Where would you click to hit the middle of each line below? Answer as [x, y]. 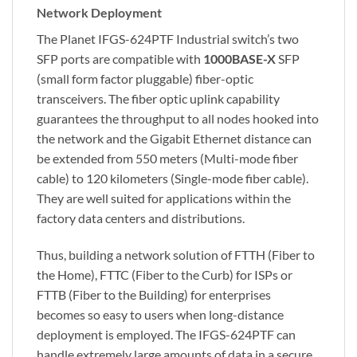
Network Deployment [99, 12]
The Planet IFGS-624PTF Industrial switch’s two [168, 38]
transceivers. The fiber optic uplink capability [158, 98]
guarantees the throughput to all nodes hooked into [178, 118]
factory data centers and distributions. [141, 218]
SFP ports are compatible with [119, 58]
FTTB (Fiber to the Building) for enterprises [154, 294]
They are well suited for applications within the [164, 198]
